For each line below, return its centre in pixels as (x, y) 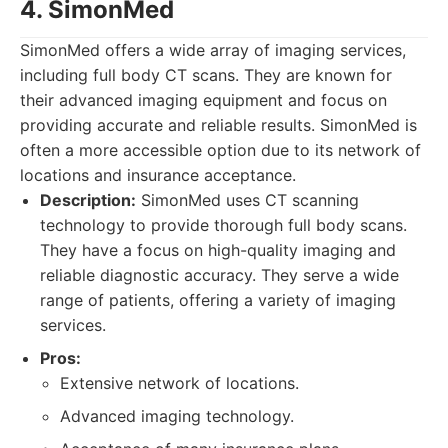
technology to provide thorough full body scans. (223, 225)
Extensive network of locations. (179, 383)
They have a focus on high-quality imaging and (218, 250)
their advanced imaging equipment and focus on (203, 100)
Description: (88, 200)
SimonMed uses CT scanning (247, 200)
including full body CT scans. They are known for (206, 75)
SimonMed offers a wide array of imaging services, (213, 50)
